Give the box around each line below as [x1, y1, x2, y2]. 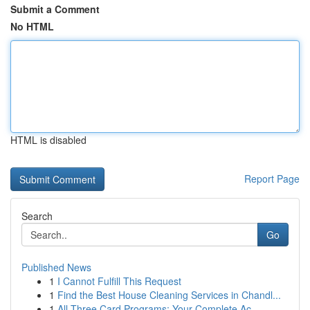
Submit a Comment [10, 2, 100, 16]
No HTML [10, 19, 54, 33]
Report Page [244, 172, 300, 185]
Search [21, 209, 53, 223]
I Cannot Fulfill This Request [57, 274, 181, 288]
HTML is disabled [10, 133, 86, 147]
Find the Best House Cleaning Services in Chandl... [57, 288, 281, 302]
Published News [21, 260, 91, 274]
